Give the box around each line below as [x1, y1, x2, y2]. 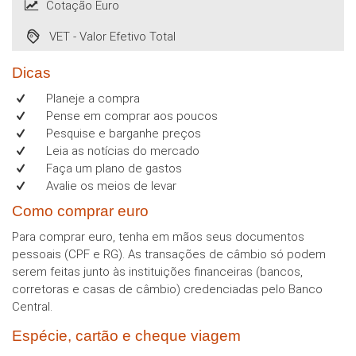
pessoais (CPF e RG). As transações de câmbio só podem [12, 247, 326, 262]
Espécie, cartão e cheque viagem [12, 327, 241, 345]
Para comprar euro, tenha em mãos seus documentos [12, 230, 304, 245]
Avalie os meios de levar [43, 179, 176, 194]
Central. [12, 300, 52, 315]
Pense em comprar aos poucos [43, 109, 218, 124]
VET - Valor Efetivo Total [49, 29, 176, 44]
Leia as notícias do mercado [43, 144, 199, 159]
